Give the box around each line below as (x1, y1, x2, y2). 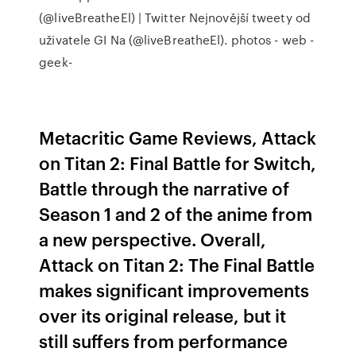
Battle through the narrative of (39, 176, 290, 200)
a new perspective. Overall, (39, 226, 267, 251)
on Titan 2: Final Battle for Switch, (39, 150, 317, 175)
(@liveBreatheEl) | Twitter (39, 9, 186, 26)
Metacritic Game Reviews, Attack (39, 125, 317, 149)
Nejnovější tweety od (185, 9, 311, 26)
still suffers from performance (39, 328, 288, 353)
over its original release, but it (39, 303, 287, 327)
